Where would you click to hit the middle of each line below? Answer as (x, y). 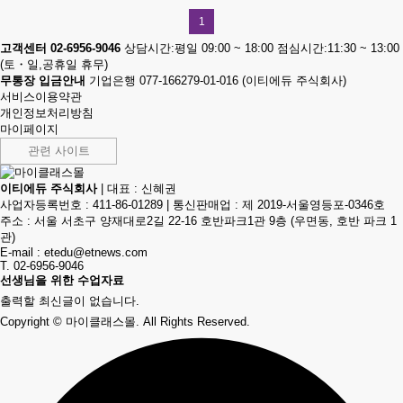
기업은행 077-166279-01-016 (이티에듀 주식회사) (218, 80)
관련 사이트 (58, 150)
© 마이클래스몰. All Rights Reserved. (152, 321)
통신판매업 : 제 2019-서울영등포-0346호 (279, 204)
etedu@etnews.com (96, 252)
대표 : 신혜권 (142, 188)
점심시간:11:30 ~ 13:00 (338, 48)
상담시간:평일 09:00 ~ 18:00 (199, 48)
